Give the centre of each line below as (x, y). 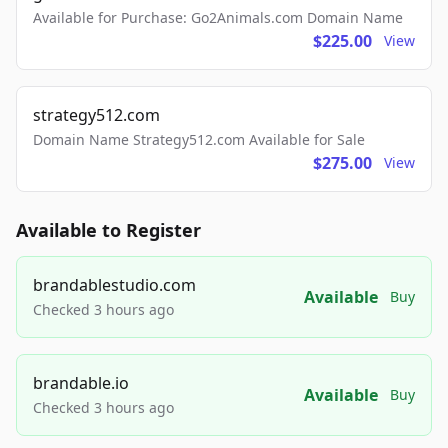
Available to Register (108, 230)
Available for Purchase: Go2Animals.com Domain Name (218, 17)
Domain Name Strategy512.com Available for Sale (199, 139)
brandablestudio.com (114, 285)
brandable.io (81, 383)
